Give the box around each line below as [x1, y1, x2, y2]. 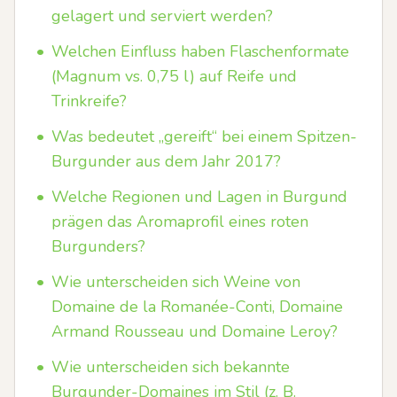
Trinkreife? [51, 90, 127, 112]
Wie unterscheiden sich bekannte [51, 356, 290, 378]
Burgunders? [51, 236, 145, 257]
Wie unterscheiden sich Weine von [51, 271, 300, 292]
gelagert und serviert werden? [51, 5, 273, 27]
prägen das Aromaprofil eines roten [51, 211, 308, 232]
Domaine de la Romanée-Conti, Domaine [51, 296, 343, 317]
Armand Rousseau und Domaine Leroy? [51, 321, 338, 342]
